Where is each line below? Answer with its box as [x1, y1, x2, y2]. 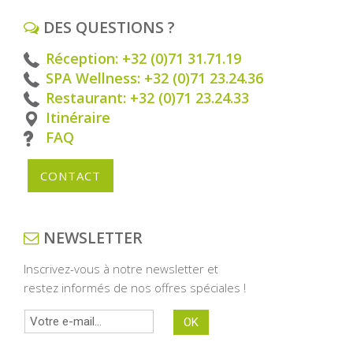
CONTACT [40, 167, 101, 184]
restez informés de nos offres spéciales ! [24, 279, 246, 295]
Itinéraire [46, 107, 110, 127]
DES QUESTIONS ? [39, 16, 175, 38]
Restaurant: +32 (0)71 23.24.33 [46, 87, 249, 107]
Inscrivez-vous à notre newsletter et [24, 260, 218, 277]
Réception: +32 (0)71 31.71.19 [46, 48, 241, 68]
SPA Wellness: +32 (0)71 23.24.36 [46, 68, 263, 87]
